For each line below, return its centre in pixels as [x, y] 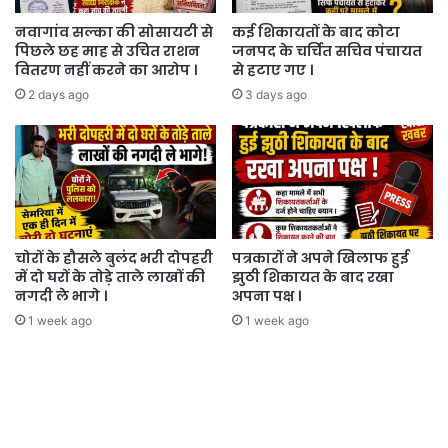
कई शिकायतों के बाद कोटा [316, 32]
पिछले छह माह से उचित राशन [107, 51]
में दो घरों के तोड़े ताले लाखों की [110, 276]
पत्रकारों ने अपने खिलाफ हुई [320, 257]
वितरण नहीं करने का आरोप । [106, 70]
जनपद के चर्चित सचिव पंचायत [327, 51]
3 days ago [276, 95]
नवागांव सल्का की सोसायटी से [114, 32]
